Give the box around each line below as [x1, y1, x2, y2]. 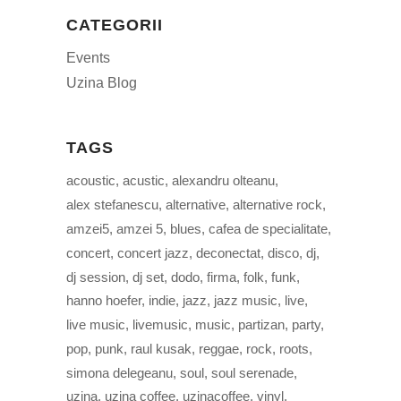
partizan [238, 317, 285, 333]
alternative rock [233, 197, 322, 213]
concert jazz [117, 244, 189, 260]
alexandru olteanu [172, 173, 275, 189]
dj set [132, 269, 164, 285]
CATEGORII [66, 15, 163, 34]
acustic [123, 173, 165, 189]
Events [66, 49, 110, 65]
